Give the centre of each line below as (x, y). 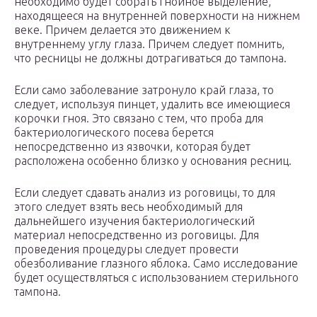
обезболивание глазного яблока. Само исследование (156, 264)
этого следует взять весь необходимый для (128, 207)
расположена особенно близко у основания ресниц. (153, 161)
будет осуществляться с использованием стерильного (156, 278)
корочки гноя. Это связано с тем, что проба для (139, 119)
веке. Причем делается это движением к (122, 30)
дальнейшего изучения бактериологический (134, 221)
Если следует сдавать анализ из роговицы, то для (145, 193)
